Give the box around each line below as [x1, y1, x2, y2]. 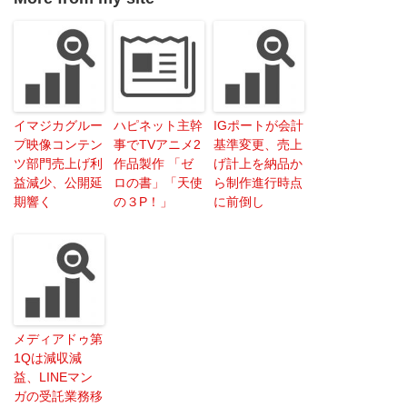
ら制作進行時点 [213, 174, 303, 190]
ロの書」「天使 [114, 174, 203, 190]
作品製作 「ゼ [114, 155, 194, 171]
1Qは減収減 [14, 350, 82, 365]
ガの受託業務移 [14, 388, 103, 403]
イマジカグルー [14, 117, 103, 133]
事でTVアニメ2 [114, 136, 201, 152]
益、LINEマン [14, 369, 93, 384]
